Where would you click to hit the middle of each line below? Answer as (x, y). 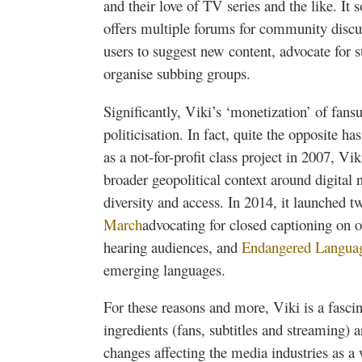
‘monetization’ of (276, 111)
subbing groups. (202, 74)
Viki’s (203, 111)
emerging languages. (164, 269)
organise (128, 74)
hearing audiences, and (173, 246)
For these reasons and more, (188, 307)
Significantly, (144, 111)
